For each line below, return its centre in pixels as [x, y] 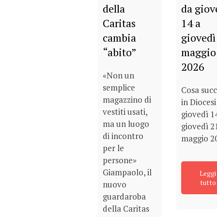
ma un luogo [126, 124]
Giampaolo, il [127, 172]
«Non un [118, 75]
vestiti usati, [125, 111]
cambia [119, 37]
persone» [120, 160]
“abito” [120, 52]
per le [113, 148]
